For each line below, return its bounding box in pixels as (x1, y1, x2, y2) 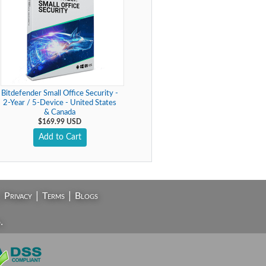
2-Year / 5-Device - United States (3, 99, 116, 107)
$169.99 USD (38, 118, 81, 125)
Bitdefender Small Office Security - (1, 90, 118, 97)
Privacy (4, 191, 32, 201)
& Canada (44, 109, 75, 116)
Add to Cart (38, 133, 81, 141)
